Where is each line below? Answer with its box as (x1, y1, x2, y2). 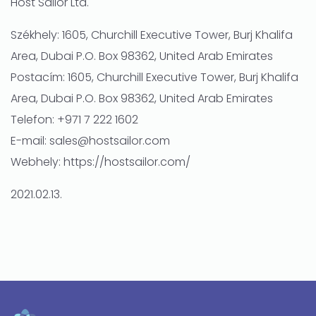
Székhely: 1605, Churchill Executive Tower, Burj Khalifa (11, 27, 293, 43)
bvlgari (11, 261, 48, 277)
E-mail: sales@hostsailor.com (11, 133, 170, 149)
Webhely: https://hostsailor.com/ (11, 154, 190, 170)
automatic (11, 219, 69, 235)
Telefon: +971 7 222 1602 (11, 111, 138, 128)
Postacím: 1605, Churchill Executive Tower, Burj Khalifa (11, 69, 298, 85)
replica (11, 282, 48, 298)
